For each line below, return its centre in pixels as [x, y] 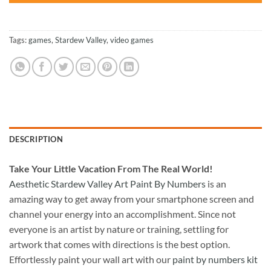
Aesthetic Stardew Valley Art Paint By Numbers [107, 183]
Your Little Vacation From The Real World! [121, 168]
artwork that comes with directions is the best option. [119, 244]
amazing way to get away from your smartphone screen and [132, 198]
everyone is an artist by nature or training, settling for [119, 229]
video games [132, 40]
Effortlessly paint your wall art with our [91, 259]
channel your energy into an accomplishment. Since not [122, 214]
